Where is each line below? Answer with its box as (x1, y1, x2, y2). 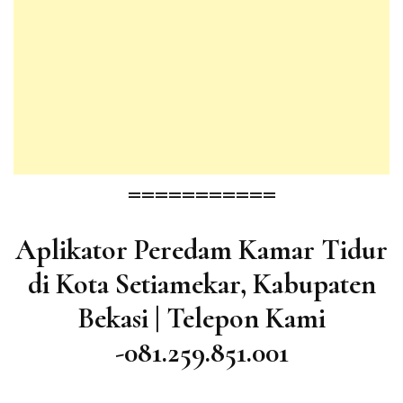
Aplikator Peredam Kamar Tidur (15, 232, 388, 268)
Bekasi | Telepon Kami (77, 300, 326, 336)
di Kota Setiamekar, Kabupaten (27, 266, 376, 302)
